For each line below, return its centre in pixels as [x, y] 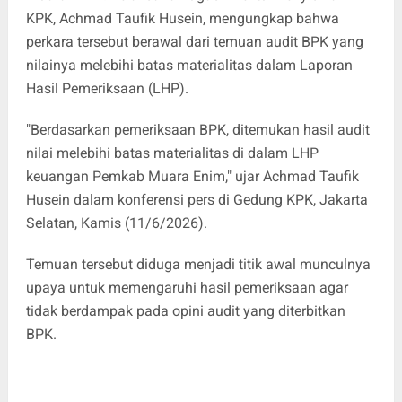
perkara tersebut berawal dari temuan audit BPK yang [194, 41]
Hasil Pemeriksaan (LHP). [107, 88]
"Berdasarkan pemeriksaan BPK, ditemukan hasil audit [197, 129]
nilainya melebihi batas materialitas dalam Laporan [189, 65]
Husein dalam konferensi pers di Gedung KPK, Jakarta [197, 199]
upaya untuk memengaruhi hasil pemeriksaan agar [187, 287]
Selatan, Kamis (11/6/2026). [116, 223]
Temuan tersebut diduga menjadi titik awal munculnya [198, 264]
